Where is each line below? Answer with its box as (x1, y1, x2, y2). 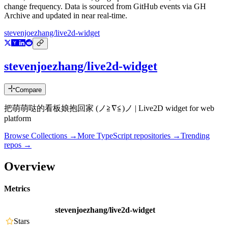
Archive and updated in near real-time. (4, 11, 127, 20)
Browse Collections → (4, 131, 77, 140)
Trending (181, 131, 210, 140)
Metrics (4, 184, 30, 193)
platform (4, 114, 31, 123)
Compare (15, 86, 42, 94)
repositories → (132, 131, 181, 140)
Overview (4, 159, 55, 173)
